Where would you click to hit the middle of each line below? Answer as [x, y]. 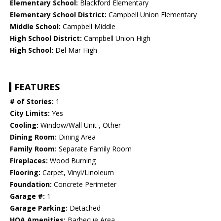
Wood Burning [72, 161]
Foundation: [31, 184]
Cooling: [24, 125]
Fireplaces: [29, 161]
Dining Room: [33, 137]
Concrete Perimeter [84, 184]
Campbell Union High [116, 38]
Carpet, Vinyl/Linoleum [77, 173]
